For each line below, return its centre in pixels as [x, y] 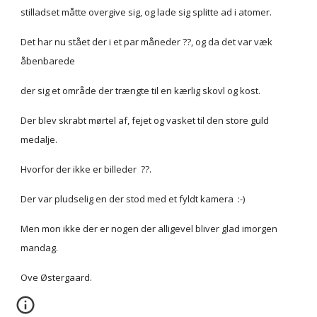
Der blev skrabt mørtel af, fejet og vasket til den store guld [145, 120]
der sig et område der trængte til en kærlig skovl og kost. [141, 91]
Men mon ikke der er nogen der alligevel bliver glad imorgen [149, 229]
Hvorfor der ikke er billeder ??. [87, 169]
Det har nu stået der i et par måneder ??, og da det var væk [147, 42]
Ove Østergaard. [57, 277]
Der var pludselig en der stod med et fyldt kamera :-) [133, 199]
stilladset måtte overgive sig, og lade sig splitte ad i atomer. [146, 12]
